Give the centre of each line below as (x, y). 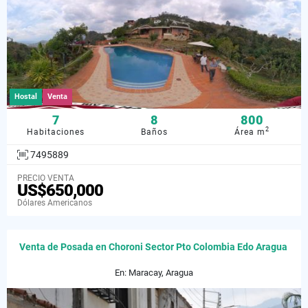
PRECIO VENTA (46, 178)
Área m (250, 132)
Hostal (26, 96)
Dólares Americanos (55, 202)
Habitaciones (56, 132)
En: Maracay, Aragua (154, 272)
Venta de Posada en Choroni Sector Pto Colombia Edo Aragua (154, 246)
